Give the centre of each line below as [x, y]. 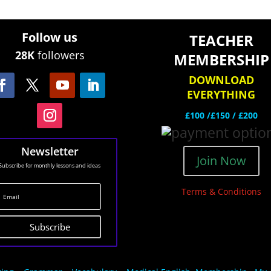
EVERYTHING [221, 94]
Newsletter [50, 151]
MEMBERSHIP [221, 60]
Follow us [50, 37]
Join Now [221, 161]
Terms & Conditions [221, 191]
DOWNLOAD [221, 80]
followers [59, 55]
